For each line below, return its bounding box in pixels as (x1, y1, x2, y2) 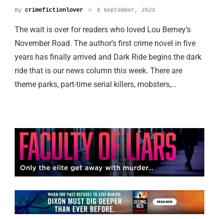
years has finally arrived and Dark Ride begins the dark (15, 52, 201, 62)
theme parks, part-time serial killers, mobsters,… (15, 79, 176, 89)
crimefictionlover (25, 6, 83, 14)
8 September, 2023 (97, 6, 155, 14)
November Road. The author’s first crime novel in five (15, 38, 196, 48)
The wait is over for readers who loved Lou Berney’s (15, 24, 191, 34)
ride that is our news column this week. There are (15, 66, 182, 75)
